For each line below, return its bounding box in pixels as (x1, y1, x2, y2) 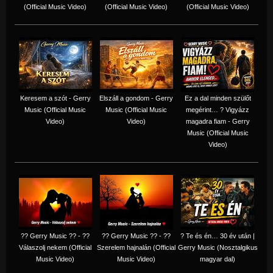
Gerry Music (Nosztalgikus (177, 243, 258, 251)
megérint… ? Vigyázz (186, 105, 249, 113)
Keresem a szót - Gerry (19, 94, 91, 102)
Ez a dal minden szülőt (184, 94, 251, 102)
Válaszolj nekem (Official (19, 243, 91, 251)
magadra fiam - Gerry (185, 117, 250, 125)
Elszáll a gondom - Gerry (99, 94, 173, 102)
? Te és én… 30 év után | (180, 232, 255, 239)
